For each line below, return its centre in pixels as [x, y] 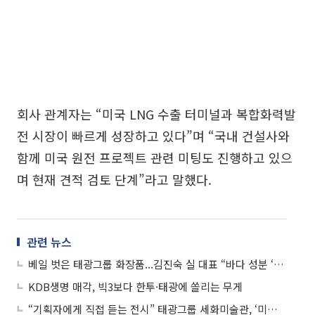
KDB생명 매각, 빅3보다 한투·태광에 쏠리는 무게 [135, 286]
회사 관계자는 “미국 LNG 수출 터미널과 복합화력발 [156, 114]
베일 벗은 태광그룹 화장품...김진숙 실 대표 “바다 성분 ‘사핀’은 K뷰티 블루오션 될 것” [279, 264]
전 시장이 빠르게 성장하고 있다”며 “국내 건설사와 [153, 135]
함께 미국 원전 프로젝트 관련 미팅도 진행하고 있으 [155, 157]
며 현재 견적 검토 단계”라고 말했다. [114, 179]
